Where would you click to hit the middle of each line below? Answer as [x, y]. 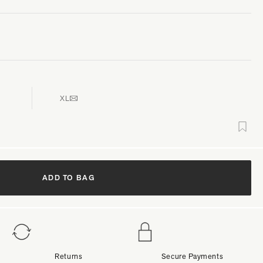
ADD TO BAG [68, 177]
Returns [69, 256]
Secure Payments [192, 256]
